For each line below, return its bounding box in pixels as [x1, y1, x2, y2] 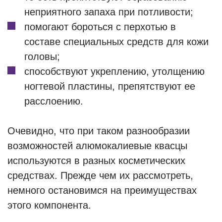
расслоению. [24, 96, 83, 107]
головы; [24, 51, 60, 62]
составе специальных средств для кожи [24, 36, 209, 47]
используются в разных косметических [7, 155, 185, 166]
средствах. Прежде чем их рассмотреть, [7, 170, 193, 181]
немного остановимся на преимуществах [7, 185, 197, 196]
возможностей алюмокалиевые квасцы [7, 140, 187, 151]
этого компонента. [7, 200, 91, 211]
